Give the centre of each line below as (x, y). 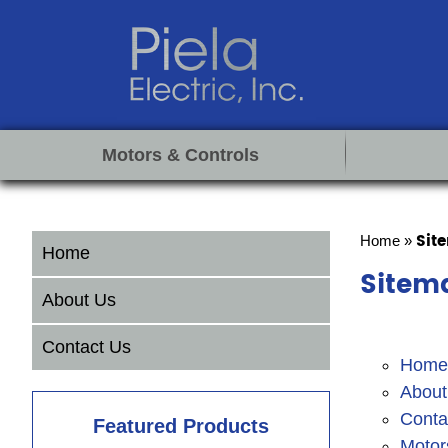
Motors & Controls (181, 154)
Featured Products (180, 426)
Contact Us (86, 347)
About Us (79, 300)
